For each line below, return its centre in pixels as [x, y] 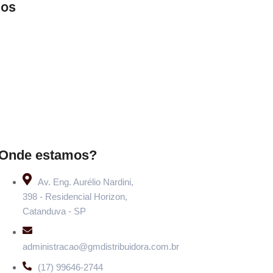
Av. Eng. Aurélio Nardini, [85, 182]
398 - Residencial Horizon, [75, 196]
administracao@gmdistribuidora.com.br [101, 246]
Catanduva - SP [54, 211]
